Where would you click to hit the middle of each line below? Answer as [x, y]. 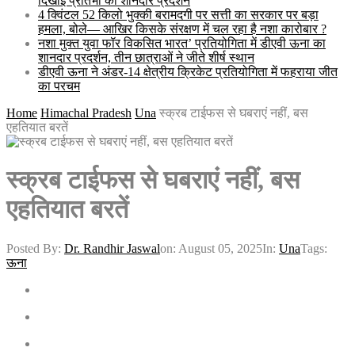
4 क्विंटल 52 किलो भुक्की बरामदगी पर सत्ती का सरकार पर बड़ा [178, 15]
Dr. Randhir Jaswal [112, 248]
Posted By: [35, 248]
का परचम [59, 86]
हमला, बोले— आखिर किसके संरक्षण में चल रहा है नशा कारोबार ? [182, 29]
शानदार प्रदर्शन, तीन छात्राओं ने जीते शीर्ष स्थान [146, 57]
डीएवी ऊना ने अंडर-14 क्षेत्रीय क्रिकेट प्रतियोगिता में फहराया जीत [188, 72]
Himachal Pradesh [86, 113]
